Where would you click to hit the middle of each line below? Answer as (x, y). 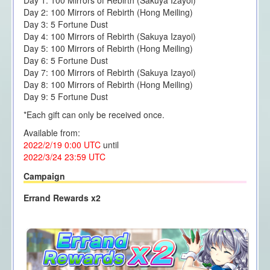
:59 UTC (89, 157)
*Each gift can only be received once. (94, 115)
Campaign (44, 176)
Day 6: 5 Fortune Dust (65, 61)
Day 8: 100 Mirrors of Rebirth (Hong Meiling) (108, 85)
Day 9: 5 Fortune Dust (65, 97)
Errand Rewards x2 (62, 197)
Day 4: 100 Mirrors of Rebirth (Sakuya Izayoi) (109, 36)
